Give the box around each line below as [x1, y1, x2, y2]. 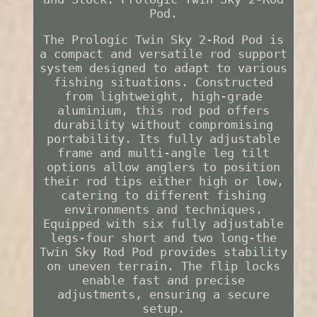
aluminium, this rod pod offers [57, 103, 270, 118]
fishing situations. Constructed [53, 75, 273, 90]
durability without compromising [53, 117, 273, 132]
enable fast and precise [81, 273, 245, 288]
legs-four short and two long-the [50, 231, 277, 246]
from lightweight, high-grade [64, 89, 263, 104]
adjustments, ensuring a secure [57, 287, 270, 302]
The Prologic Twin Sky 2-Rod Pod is [42, 33, 284, 47]
